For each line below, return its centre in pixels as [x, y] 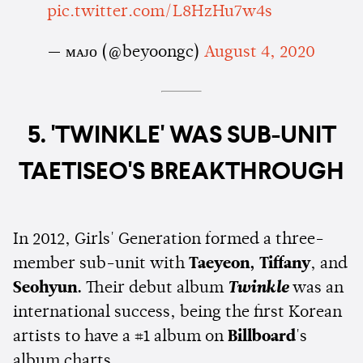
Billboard [262, 337]
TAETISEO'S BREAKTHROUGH [181, 173]
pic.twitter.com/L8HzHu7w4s [159, 13]
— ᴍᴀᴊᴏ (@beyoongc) [125, 53]
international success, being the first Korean [177, 313]
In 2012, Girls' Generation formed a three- [169, 240]
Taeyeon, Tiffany [250, 265]
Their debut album [155, 289]
